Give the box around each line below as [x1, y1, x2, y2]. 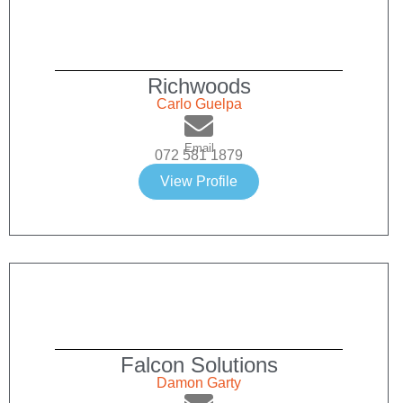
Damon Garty [157, 375, 241, 391]
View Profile [160, 174, 237, 190]
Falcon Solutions [120, 353, 278, 378]
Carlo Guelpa [156, 96, 242, 112]
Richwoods [147, 74, 251, 99]
